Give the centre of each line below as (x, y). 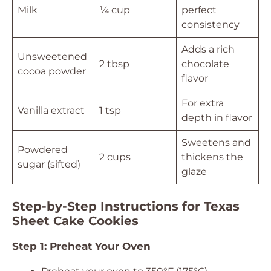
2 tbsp (114, 64)
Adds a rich (208, 49)
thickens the (212, 157)
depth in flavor (217, 118)
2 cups (115, 157)
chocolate (205, 64)
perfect (199, 10)
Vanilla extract (51, 110)
